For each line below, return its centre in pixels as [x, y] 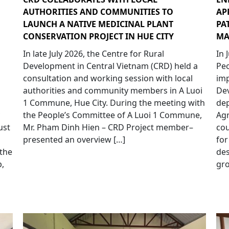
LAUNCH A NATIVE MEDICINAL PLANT [98, 24]
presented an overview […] [74, 139]
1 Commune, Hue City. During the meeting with [114, 102]
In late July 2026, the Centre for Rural [93, 53]
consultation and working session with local [108, 78]
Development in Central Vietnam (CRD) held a [110, 66]
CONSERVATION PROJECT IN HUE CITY [98, 36]
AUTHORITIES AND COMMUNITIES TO [98, 12]
